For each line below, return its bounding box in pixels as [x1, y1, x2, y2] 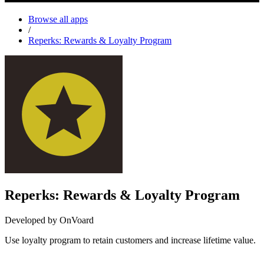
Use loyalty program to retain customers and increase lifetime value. [5, 235, 256, 245]
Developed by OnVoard [5, 214, 94, 225]
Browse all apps [28, 14, 88, 24]
